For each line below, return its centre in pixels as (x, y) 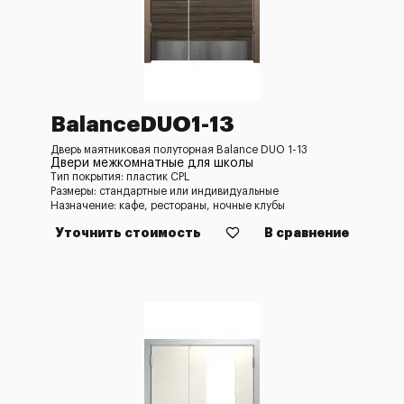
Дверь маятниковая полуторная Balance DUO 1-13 (179, 150)
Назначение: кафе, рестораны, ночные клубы (168, 206)
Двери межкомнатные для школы (152, 163)
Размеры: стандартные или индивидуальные (165, 191)
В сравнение (307, 233)
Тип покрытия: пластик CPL (120, 177)
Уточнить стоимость (128, 233)
